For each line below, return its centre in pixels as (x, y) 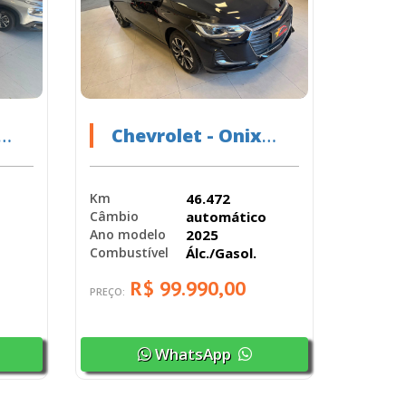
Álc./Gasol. (221, 252)
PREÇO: (109, 291)
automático (226, 216)
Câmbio (115, 217)
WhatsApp (193, 353)
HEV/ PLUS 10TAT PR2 (206, 159)
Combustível (130, 253)
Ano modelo (128, 235)
